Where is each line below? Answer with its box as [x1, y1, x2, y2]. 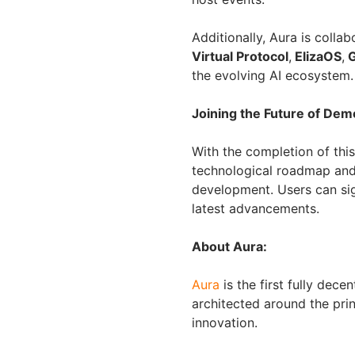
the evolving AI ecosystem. [192, 67, 353, 83]
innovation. [192, 315, 258, 330]
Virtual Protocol [192, 48, 288, 64]
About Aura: [192, 239, 267, 254]
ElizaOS [292, 48, 342, 64]
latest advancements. [192, 200, 319, 216]
